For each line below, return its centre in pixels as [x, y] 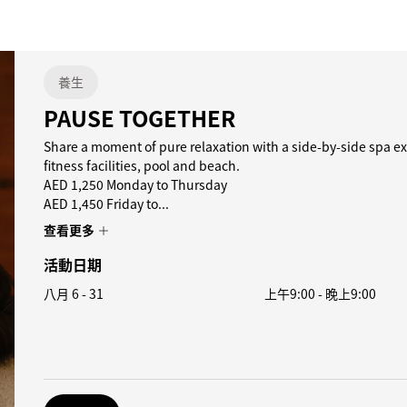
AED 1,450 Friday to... [106, 203]
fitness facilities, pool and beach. [142, 165]
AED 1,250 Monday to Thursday [135, 184]
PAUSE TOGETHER [139, 118]
